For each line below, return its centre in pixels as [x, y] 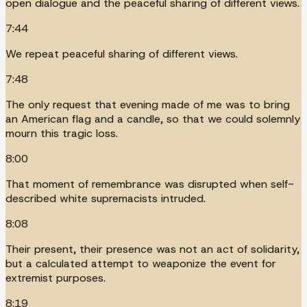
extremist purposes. [56, 278]
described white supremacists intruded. [106, 198]
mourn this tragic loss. [62, 133]
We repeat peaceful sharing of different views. [122, 53]
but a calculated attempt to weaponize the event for [141, 263]
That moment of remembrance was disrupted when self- [150, 184]
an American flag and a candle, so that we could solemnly [153, 119]
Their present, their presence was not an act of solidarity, [152, 249]
